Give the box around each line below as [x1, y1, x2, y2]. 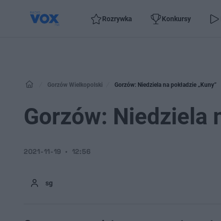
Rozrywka [102, 14, 133, 23]
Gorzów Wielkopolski [47, 81, 103, 88]
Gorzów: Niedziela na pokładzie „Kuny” [114, 81, 217, 88]
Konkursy [162, 14, 191, 23]
